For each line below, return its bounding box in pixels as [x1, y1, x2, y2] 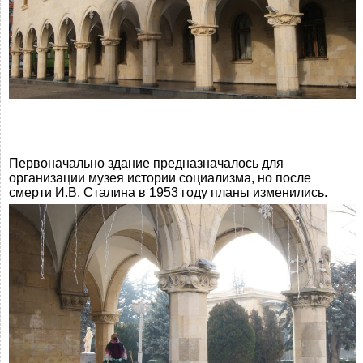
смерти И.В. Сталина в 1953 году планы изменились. [9, 185, 327, 199]
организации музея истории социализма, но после [9, 170, 311, 185]
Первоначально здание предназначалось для [9, 156, 284, 170]
